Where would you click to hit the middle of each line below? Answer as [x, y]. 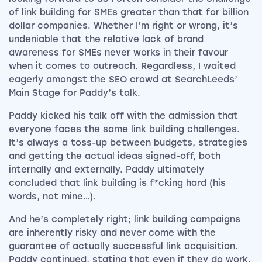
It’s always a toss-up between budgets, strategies [128, 143]
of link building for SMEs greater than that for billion [129, 13]
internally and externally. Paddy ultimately [106, 170]
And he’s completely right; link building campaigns [125, 220]
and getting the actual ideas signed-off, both [115, 156]
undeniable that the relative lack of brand [106, 39]
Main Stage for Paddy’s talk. [75, 93]
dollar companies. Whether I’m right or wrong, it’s [123, 26]
